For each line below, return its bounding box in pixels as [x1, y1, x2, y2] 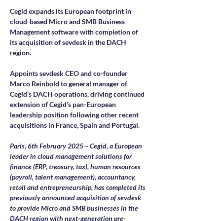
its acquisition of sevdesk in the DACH [10, 38, 128, 46]
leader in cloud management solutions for [10, 152, 133, 160]
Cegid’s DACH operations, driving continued [10, 90, 146, 98]
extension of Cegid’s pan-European [10, 100, 117, 109]
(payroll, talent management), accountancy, [10, 173, 137, 181]
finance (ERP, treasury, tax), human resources [10, 162, 142, 171]
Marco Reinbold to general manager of [10, 79, 129, 88]
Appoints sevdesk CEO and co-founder [10, 69, 129, 77]
